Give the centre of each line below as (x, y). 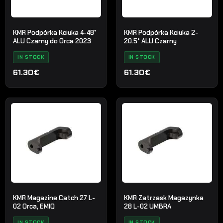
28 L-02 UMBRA (147, 207)
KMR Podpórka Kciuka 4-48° (55, 32)
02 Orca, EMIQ (34, 207)
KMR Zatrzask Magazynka (164, 198)
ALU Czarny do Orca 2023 (52, 41)
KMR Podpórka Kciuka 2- (161, 32)
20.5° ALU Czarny (150, 41)
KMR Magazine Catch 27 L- (54, 198)
